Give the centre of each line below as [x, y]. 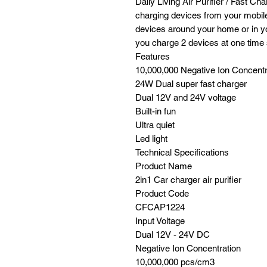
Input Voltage [160, 221]
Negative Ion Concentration [188, 248]
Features [153, 56]
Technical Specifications [182, 152]
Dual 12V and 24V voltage [186, 97]
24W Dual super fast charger [191, 84]
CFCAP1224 [160, 207]
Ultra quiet [155, 125]
